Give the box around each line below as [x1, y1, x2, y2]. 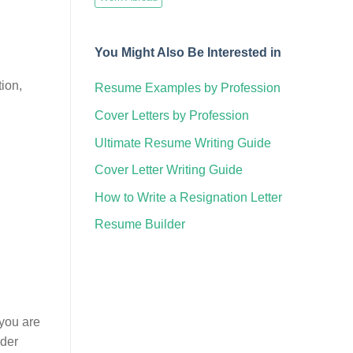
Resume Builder [94, 217, 185, 232]
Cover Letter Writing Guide [94, 163, 243, 177]
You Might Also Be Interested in [94, 45, 281, 59]
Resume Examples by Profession [94, 81, 281, 95]
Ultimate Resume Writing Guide [94, 136, 271, 150]
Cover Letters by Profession [94, 108, 249, 122]
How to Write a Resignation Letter [94, 190, 282, 204]
